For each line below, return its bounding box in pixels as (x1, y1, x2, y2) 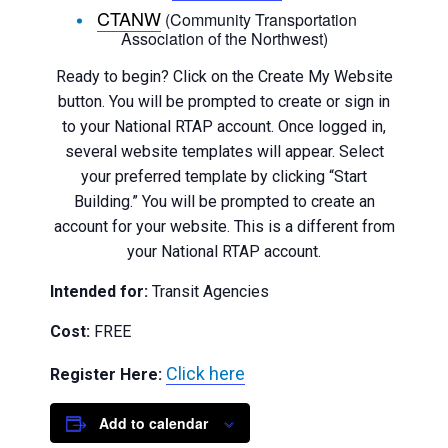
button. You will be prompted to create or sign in (58, 92, 390, 111)
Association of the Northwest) (120, 27, 328, 50)
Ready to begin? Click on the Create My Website (55, 67, 393, 86)
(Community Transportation (160, 8, 357, 31)
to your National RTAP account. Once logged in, (62, 117, 386, 136)
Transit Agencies (147, 282, 269, 301)
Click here (165, 363, 245, 384)
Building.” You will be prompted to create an (73, 192, 375, 211)
